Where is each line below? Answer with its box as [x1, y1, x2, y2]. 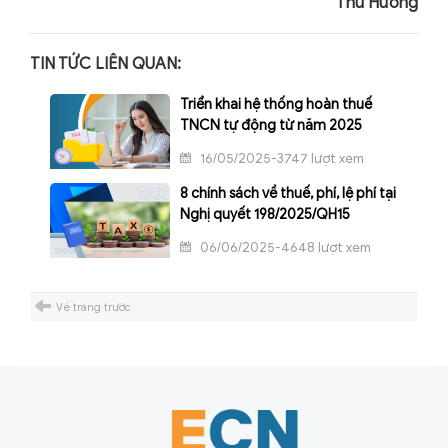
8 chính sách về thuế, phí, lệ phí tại [180, 184, 396, 202]
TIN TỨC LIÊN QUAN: [30, 53, 181, 74]
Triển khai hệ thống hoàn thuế [180, 95, 372, 113]
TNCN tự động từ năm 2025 [180, 116, 362, 134]
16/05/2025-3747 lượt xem [197, 149, 364, 167]
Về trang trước [56, 299, 131, 314]
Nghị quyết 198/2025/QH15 [180, 205, 350, 223]
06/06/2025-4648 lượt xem [197, 238, 371, 256]
